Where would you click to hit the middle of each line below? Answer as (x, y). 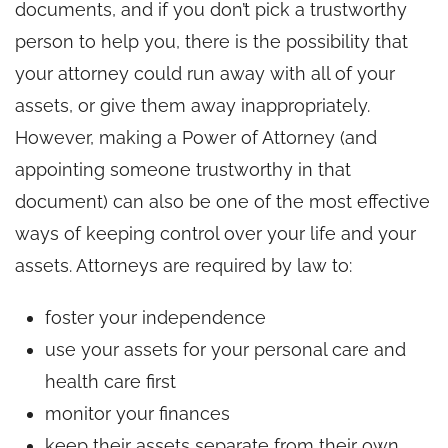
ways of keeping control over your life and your (215, 233)
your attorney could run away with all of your (205, 73)
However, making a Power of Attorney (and (196, 137)
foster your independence (155, 317)
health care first (110, 381)
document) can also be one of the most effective (222, 201)
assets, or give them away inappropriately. (192, 105)
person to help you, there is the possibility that (211, 41)
